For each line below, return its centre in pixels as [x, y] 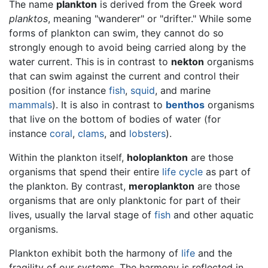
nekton [188, 61]
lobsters [147, 133]
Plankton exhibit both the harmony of [95, 253]
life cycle [182, 171]
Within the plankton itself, [68, 157]
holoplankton [157, 157]
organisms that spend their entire [86, 171]
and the [214, 253]
